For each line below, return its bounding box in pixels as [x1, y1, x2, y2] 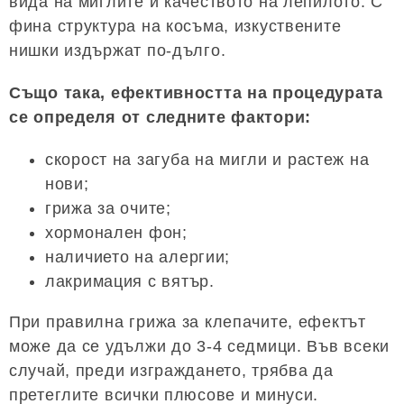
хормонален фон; [45, 223, 188, 242]
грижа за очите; [45, 198, 171, 217]
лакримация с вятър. [45, 271, 215, 290]
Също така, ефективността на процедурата [9, 83, 384, 102]
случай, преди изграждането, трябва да [9, 361, 334, 380]
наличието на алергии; [45, 247, 231, 266]
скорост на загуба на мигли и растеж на [45, 150, 370, 169]
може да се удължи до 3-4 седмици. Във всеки [9, 336, 390, 355]
